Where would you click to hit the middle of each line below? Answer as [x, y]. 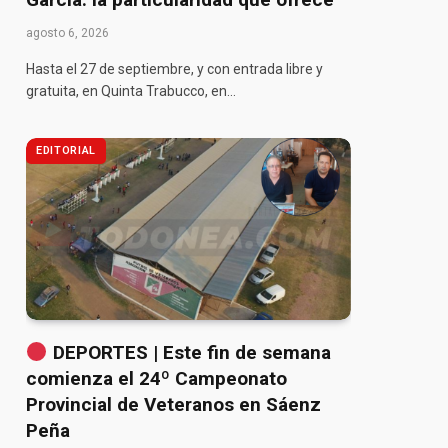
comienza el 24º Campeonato [156, 379]
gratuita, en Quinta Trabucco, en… [131, 90]
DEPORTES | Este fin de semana [189, 353]
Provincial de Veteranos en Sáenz [173, 405]
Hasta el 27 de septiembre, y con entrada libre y [174, 68]
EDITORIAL [66, 150]
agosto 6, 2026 [67, 32]
